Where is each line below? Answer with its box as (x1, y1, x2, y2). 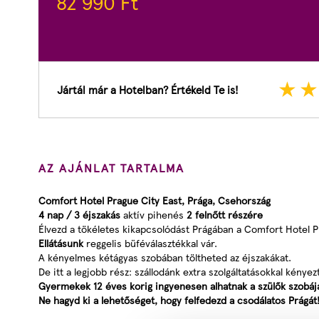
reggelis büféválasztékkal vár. (83, 236, 217, 250)
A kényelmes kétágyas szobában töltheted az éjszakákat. (38, 250, 291, 264)
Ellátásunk (38, 236, 83, 250)
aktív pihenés (120, 207, 184, 221)
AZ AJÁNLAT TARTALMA (38, 159, 184, 176)
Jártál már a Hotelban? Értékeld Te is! (57, 82, 239, 98)
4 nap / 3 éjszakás (38, 207, 120, 221)
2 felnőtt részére (184, 207, 263, 221)
